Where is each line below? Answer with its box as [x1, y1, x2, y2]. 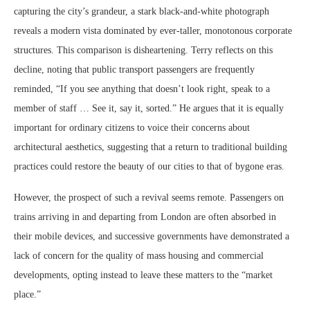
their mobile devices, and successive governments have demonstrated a [14, 230, 289, 241]
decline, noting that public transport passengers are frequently [14, 64, 255, 75]
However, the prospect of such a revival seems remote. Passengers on [14, 192, 284, 203]
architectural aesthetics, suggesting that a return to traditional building [14, 141, 287, 152]
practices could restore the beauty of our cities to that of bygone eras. [14, 161, 284, 172]
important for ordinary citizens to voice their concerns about [14, 122, 250, 133]
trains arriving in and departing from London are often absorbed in [14, 211, 276, 222]
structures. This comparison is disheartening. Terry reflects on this [14, 44, 273, 55]
